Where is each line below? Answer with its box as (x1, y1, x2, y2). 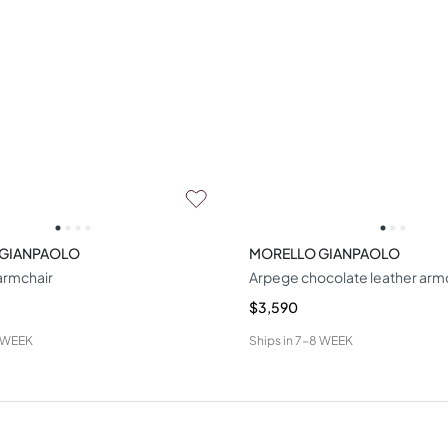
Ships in (249, 332, 294, 348)
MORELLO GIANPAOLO (249, 243, 401, 262)
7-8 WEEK (295, 332, 354, 348)
